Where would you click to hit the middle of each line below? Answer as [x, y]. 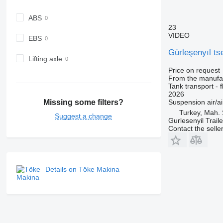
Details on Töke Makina [82, 169]
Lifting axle [45, 58]
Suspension [186, 102]
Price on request [194, 70]
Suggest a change [84, 116]
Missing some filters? [84, 103]
